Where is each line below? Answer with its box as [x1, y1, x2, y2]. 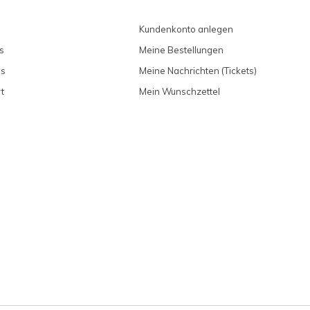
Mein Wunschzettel [139, 86, 220, 98]
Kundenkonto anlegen [139, 24, 233, 35]
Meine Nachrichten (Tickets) [139, 65, 257, 77]
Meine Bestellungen [139, 44, 224, 56]
